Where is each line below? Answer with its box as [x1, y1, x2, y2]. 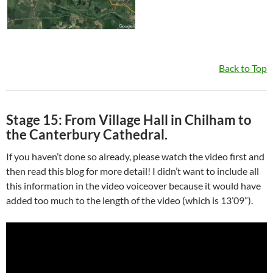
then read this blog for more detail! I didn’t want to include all [6, 165, 259, 177]
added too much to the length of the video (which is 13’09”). [6, 194, 253, 207]
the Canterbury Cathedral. [6, 126, 168, 143]
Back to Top [219, 62, 267, 74]
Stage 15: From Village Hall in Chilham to [6, 112, 252, 129]
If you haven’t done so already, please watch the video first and [6, 151, 264, 163]
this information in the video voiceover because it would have [6, 180, 261, 192]
